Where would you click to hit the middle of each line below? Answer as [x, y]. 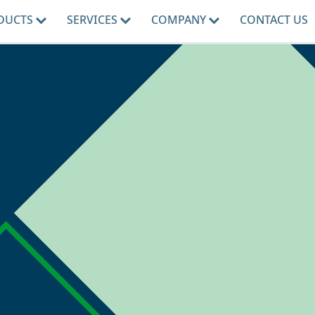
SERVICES [93, 20]
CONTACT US [274, 20]
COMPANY [180, 20]
